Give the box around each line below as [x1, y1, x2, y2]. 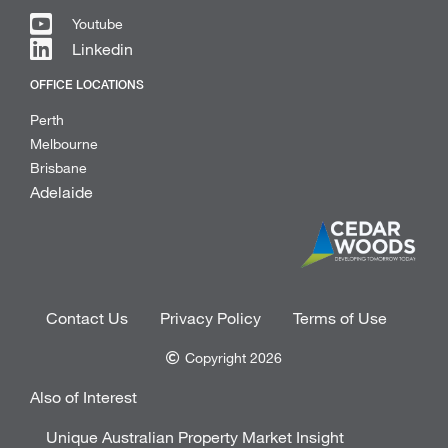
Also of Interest [30, 386, 137, 406]
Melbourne [30, 135, 98, 152]
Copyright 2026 [185, 348, 282, 366]
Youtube [72, 15, 123, 32]
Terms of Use [293, 307, 387, 327]
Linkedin [72, 39, 133, 58]
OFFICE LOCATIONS [30, 77, 144, 92]
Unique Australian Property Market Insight [46, 426, 344, 446]
